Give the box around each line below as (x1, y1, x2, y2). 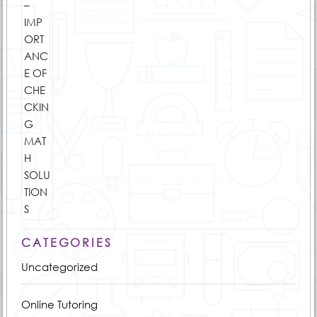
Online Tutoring (21, 297, 98, 311)
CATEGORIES (21, 235, 113, 250)
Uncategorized (21, 260, 98, 273)
